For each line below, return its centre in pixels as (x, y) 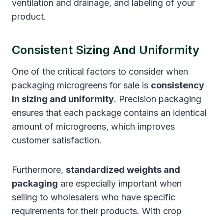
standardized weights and (123, 169)
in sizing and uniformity (63, 99)
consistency (178, 85)
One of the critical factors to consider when (100, 71)
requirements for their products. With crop (97, 211)
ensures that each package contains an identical (109, 112)
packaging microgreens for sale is (81, 85)
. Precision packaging (158, 99)
